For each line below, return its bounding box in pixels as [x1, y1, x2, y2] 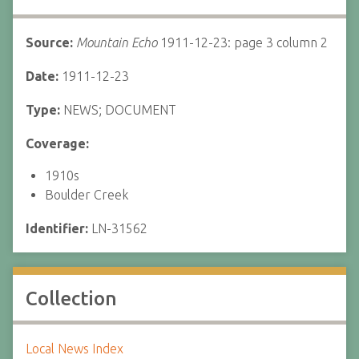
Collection [26, 288, 117, 309]
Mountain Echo [76, 35, 157, 50]
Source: [26, 35, 76, 50]
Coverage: [26, 136, 89, 151]
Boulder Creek [45, 188, 128, 202]
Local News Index [26, 341, 123, 356]
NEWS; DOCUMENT [63, 103, 176, 117]
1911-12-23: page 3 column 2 [157, 35, 328, 50]
